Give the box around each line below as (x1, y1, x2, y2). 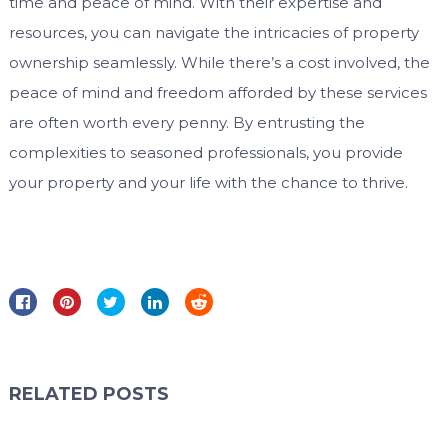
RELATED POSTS (8, 383, 169, 406)
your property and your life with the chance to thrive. (8, 173, 408, 193)
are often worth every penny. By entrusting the (8, 113, 365, 133)
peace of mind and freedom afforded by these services (8, 83, 427, 103)
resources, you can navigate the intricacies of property (8, 23, 419, 43)
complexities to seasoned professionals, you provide (8, 143, 403, 163)
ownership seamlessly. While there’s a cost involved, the (8, 53, 430, 73)
